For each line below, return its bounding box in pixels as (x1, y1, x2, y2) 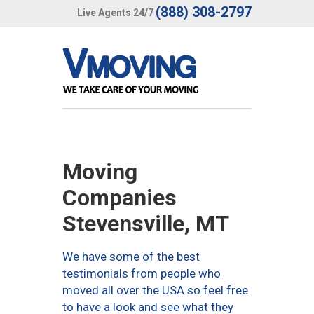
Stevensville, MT (62, 210, 229, 237)
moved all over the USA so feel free (62, 283, 248, 297)
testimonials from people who (62, 266, 221, 280)
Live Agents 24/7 (77, 6, 153, 18)
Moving (62, 158, 137, 185)
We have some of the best (62, 250, 200, 264)
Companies (62, 184, 177, 211)
